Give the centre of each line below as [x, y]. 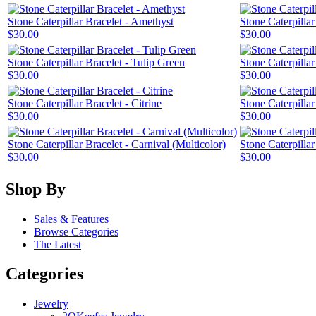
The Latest [57, 244]
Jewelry [51, 304]
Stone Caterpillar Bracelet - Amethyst [91, 21]
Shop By [36, 189]
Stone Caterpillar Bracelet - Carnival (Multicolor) [117, 144]
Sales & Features [71, 219]
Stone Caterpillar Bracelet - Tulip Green [96, 62]
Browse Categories [76, 231]
